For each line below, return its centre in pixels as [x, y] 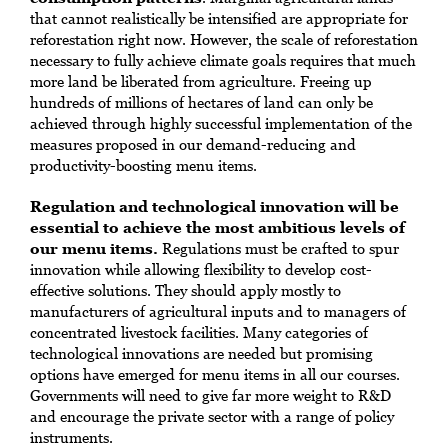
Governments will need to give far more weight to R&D [210, 395]
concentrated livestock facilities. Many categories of [199, 332]
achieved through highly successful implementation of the [221, 123]
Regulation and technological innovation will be [214, 206]
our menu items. [94, 248]
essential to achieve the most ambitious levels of [217, 227]
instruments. [71, 437]
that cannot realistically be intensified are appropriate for [219, 18]
